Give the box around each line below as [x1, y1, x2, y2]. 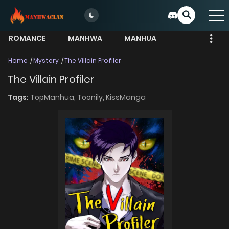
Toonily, [77, 92, 106, 103]
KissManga [106, 92, 146, 103]
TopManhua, [30, 92, 77, 103]
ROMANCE [9, 33, 46, 43]
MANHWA [68, 33, 102, 43]
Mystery [33, 56, 59, 65]
